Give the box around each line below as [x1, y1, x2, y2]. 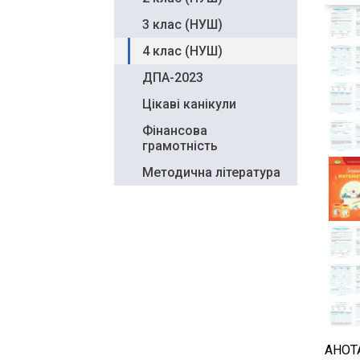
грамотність [142, 137, 218, 153]
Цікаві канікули [142, 96, 236, 112]
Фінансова [142, 122, 207, 138]
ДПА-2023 [142, 69, 203, 85]
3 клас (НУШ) [142, 16, 223, 32]
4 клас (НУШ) [142, 43, 223, 59]
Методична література [142, 164, 280, 180]
